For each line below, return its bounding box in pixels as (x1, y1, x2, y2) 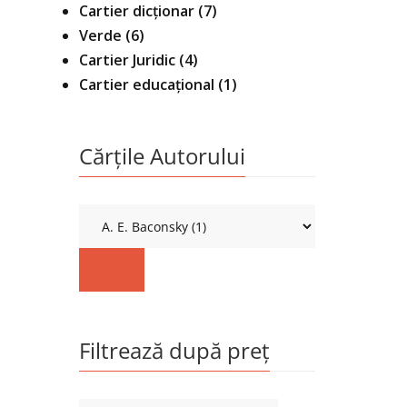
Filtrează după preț (79, 335, 270, 365)
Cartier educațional (79, 74, 214, 94)
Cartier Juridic (79, 50, 175, 70)
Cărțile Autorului (79, 141, 245, 171)
